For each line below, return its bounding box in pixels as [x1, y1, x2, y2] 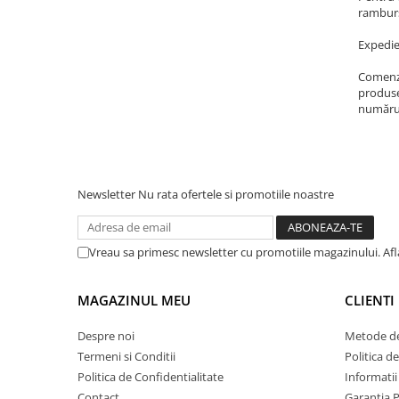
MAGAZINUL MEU [77, 291, 191, 309]
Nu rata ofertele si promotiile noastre [138, 186, 334, 202]
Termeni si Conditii [77, 348, 175, 364]
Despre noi [77, 328, 134, 344]
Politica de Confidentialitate [77, 369, 224, 385]
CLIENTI [345, 291, 395, 309]
